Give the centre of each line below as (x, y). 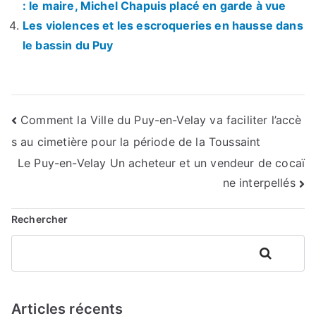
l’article (49, 181)
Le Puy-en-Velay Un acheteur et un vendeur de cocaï (161, 163)
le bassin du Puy (68, 45)
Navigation (69, 123)
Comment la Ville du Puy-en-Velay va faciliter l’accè (161, 120)
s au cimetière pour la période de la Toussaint (136, 141)
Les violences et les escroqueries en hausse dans (163, 25)
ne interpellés (259, 183)
